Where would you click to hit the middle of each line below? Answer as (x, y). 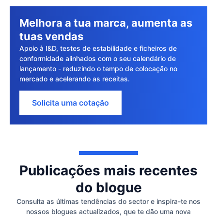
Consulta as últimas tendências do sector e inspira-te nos (108, 201)
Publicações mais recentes (108, 170)
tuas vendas (51, 36)
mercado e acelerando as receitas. (75, 78)
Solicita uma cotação (70, 102)
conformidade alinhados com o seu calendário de (98, 58)
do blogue (108, 187)
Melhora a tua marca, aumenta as (106, 23)
